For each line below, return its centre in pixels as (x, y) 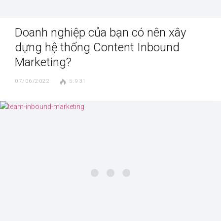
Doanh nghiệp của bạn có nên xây (100, 32)
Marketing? (43, 62)
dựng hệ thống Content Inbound (97, 47)
